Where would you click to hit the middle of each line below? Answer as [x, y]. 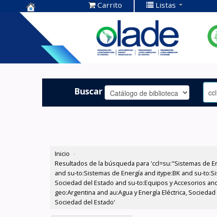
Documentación [62, 34]
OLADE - [45, 49]
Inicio [62, 154]
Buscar [89, 91]
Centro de [49, 19]
